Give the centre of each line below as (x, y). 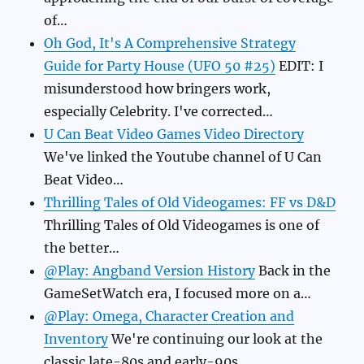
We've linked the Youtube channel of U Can (183, 157)
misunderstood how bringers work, (158, 89)
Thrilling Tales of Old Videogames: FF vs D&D (190, 203)
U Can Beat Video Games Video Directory (174, 134)
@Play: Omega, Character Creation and (169, 316)
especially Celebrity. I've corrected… (159, 112)
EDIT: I (300, 66)
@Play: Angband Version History (150, 271)
